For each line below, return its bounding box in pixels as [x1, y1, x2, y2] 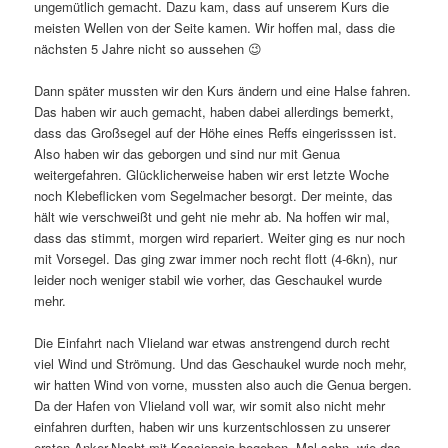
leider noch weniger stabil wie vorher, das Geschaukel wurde [34, 270, 383, 290]
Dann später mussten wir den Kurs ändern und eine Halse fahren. [34, 81, 412, 101]
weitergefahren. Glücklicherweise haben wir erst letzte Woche [34, 165, 390, 185]
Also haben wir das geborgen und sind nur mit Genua [34, 144, 341, 164]
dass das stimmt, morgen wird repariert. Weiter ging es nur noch [34, 228, 406, 248]
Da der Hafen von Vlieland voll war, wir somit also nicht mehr [34, 396, 386, 416]
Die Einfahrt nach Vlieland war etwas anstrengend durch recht [34, 333, 391, 353]
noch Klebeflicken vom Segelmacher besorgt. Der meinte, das [34, 186, 394, 206]
